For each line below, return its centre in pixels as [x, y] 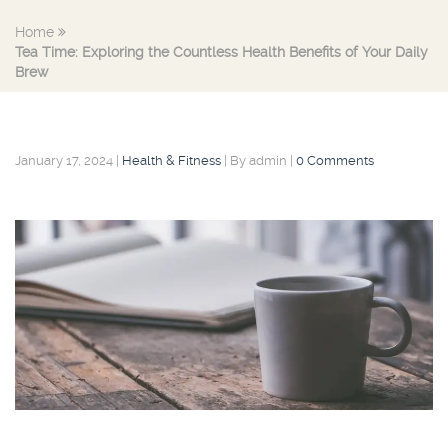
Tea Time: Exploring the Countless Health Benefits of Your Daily [221, 52]
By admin [258, 160]
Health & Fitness [171, 160]
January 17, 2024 [64, 160]
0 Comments [335, 160]
